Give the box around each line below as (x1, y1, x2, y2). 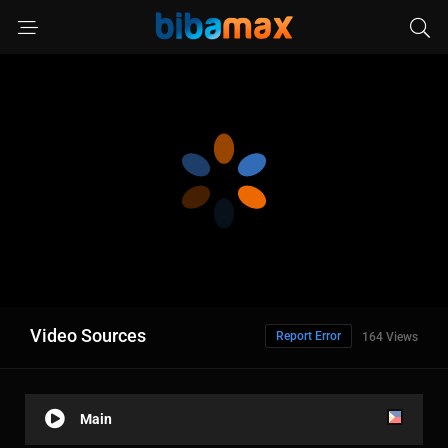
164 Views (362, 330, 418, 345)
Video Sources (30, 325, 146, 347)
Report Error (276, 329, 341, 344)
